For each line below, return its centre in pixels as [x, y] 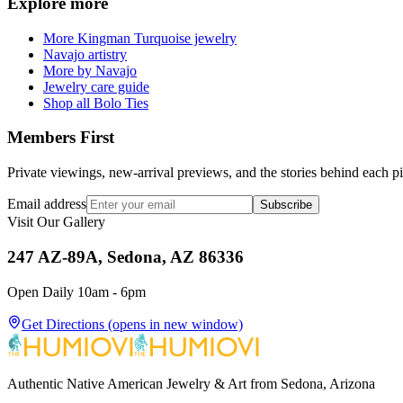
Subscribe [286, 205]
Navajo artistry [85, 54]
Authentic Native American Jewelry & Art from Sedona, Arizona [191, 383]
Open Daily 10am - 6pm [76, 291]
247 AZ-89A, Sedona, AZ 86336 [125, 256]
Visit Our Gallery [56, 222]
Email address [47, 204]
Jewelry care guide [96, 86]
